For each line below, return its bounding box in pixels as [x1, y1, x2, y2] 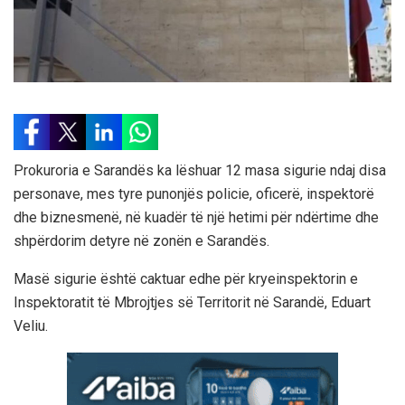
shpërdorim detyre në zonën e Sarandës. [14, 231, 269, 250]
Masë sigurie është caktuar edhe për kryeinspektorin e [14, 269, 358, 287]
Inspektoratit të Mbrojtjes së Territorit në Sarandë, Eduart [14, 293, 371, 311]
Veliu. [14, 316, 48, 334]
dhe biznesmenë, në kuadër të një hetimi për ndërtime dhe [14, 208, 379, 226]
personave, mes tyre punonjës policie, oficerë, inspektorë [14, 184, 374, 202]
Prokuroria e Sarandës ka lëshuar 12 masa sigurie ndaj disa [14, 161, 386, 179]
